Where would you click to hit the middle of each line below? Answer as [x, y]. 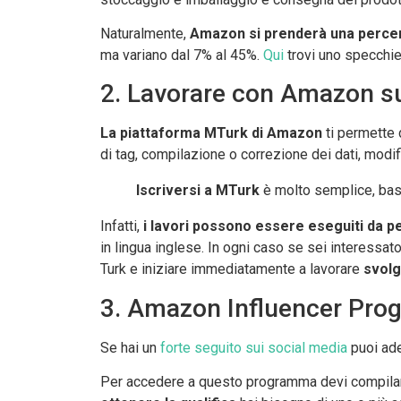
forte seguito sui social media [254, 347]
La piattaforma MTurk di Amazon [211, 133]
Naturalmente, [145, 34]
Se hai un [130, 347]
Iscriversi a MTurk [198, 191]
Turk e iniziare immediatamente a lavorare [232, 269]
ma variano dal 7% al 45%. [182, 55]
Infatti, [120, 226]
